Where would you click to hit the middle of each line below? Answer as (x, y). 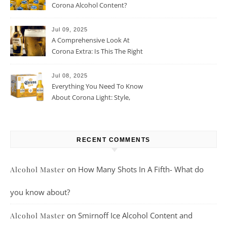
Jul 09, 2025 (70, 29)
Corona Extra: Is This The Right (97, 51)
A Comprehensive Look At (91, 40)
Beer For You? (72, 62)
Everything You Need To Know (97, 86)
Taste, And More (76, 108)
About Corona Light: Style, (91, 97)
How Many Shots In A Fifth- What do (141, 169)
